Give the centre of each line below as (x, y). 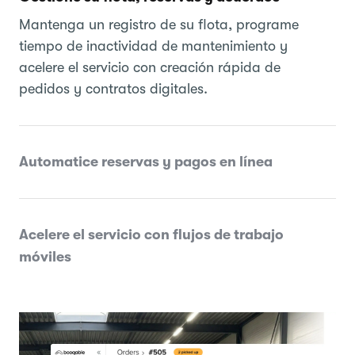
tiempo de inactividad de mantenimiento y (153, 46)
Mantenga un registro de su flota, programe (159, 24)
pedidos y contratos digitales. (113, 88)
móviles (45, 256)
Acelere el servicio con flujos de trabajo (151, 234)
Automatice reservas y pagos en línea (146, 161)
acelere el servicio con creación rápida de (150, 67)
